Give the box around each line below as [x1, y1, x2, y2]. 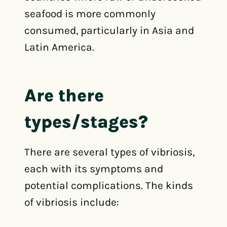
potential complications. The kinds [24, 179, 193, 192]
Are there [24, 85, 104, 106]
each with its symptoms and [24, 163, 163, 175]
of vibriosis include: [24, 196, 119, 208]
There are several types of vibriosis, [24, 146, 195, 158]
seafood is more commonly [24, 8, 156, 20]
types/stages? [24, 111, 148, 132]
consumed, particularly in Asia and [24, 24, 194, 36]
